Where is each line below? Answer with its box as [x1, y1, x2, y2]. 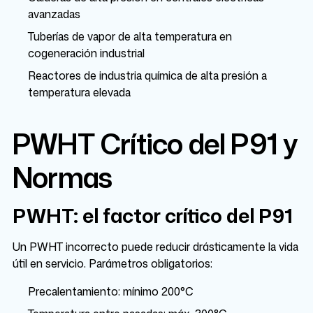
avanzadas [28, 6, 80, 22]
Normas [13, 157, 112, 197]
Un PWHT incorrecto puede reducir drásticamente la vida [13, 239, 298, 254]
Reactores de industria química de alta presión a [28, 68, 267, 83]
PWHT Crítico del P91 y [13, 124, 298, 163]
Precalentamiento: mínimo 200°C [28, 284, 194, 299]
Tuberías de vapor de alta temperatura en [28, 29, 232, 44]
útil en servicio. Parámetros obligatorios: [13, 256, 212, 271]
